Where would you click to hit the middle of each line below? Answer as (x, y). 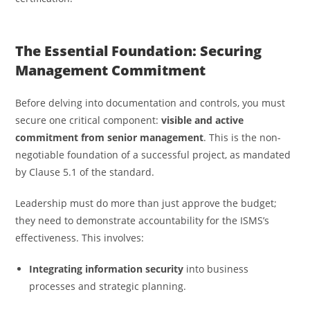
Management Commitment (111, 70)
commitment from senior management (110, 137)
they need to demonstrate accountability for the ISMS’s (143, 220)
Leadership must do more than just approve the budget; (146, 203)
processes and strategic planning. (109, 286)
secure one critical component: (89, 120)
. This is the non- (243, 137)
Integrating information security (107, 268)
